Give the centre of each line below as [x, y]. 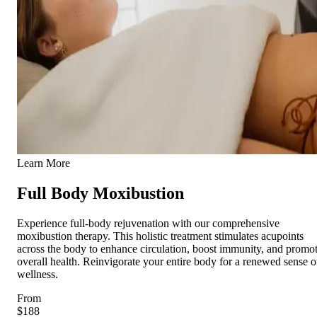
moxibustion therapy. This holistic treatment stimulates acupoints [160, 236]
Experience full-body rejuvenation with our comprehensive [148, 223]
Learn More [44, 163]
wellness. [38, 274]
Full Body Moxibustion [100, 194]
